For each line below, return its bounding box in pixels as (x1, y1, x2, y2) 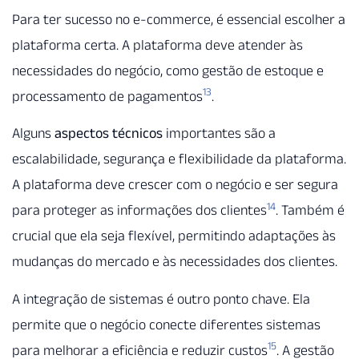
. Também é (276, 202, 345, 219)
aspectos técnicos (54, 125, 163, 142)
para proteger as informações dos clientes (12, 202, 267, 219)
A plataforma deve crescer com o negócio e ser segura (12, 176, 338, 193)
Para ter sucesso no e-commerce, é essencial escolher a (12, 10, 345, 27)
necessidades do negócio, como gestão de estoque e (12, 62, 324, 79)
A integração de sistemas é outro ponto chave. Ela (12, 290, 310, 307)
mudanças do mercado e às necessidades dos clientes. (12, 253, 337, 270)
